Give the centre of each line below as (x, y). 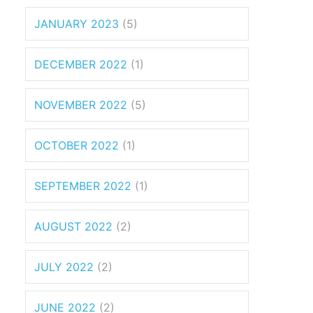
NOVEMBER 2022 (81, 104)
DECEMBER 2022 (81, 64)
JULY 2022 (64, 267)
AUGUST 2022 (73, 226)
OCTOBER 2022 (77, 145)
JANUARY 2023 (77, 23)
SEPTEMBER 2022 (83, 185)
